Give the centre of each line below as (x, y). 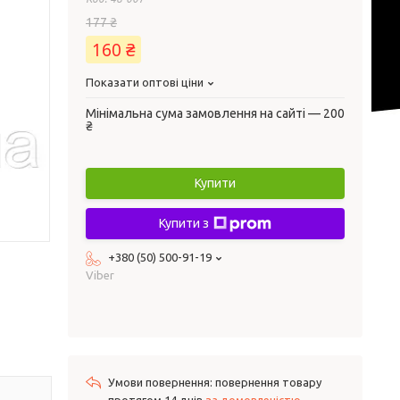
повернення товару (268, 382)
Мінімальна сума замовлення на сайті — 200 (215, 113)
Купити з (184, 223)
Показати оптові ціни (145, 82)
